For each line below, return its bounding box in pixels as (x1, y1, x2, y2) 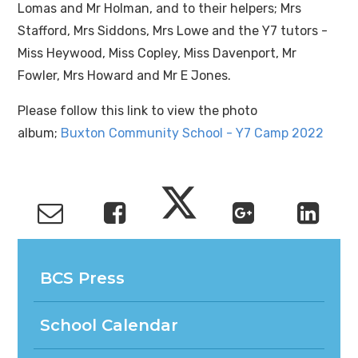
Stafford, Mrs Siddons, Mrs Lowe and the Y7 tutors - (18, 23, 328, 39)
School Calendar (40, 315, 179, 335)
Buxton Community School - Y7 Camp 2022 (61, 125, 324, 141)
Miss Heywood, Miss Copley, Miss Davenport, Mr (18, 46, 297, 62)
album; (18, 125, 62, 141)
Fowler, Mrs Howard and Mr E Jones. (18, 68, 238, 84)
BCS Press (40, 268, 125, 288)
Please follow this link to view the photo (18, 103, 258, 119)
